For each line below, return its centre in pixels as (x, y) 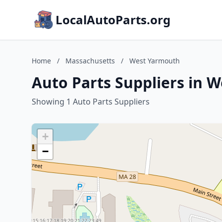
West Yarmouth (155, 61)
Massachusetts (90, 61)
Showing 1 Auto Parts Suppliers (91, 102)
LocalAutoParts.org (113, 20)
